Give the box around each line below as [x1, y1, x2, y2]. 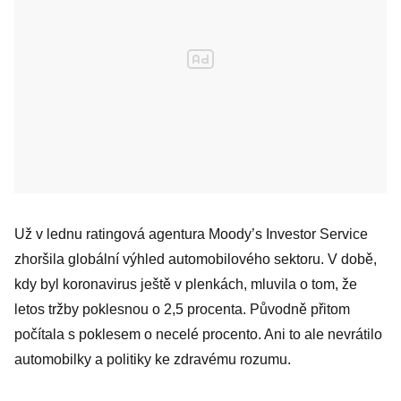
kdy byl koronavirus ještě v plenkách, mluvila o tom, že [14, 277, 357, 292]
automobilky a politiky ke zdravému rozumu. [14, 352, 291, 367]
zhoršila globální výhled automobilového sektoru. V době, [14, 252, 377, 267]
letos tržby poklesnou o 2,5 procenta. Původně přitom [14, 302, 350, 317]
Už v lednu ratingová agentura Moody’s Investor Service [14, 226, 368, 242]
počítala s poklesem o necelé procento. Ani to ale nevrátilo [14, 327, 382, 342]
